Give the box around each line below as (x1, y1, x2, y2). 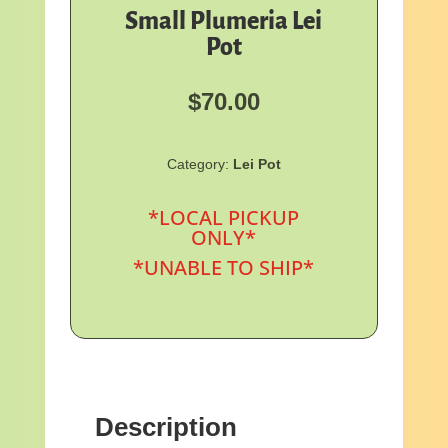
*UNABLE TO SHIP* (133, 253, 315, 281)
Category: (166, 155, 233, 172)
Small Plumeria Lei (125, 7, 323, 34)
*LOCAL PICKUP (148, 203, 300, 231)
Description (94, 411, 237, 442)
